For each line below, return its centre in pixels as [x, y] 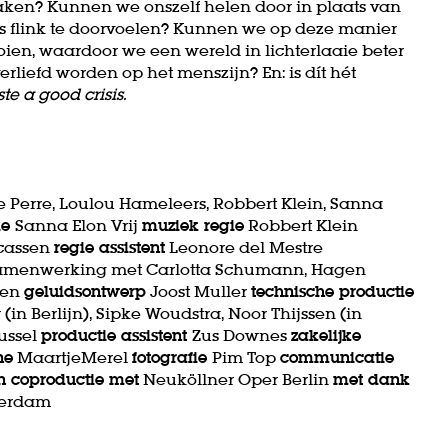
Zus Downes [241, 334]
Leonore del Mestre [244, 246]
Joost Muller [198, 290]
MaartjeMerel [72, 356]
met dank [371, 378]
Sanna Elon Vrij [78, 224]
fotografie [172, 356]
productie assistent [116, 334]
